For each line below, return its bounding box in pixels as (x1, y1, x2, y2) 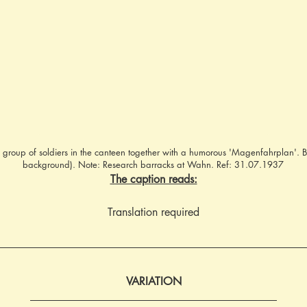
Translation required (108, 205, 199, 219)
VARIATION (125, 274, 182, 288)
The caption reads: (110, 172, 197, 186)
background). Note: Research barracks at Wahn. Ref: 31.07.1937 (23, 158, 284, 171)
